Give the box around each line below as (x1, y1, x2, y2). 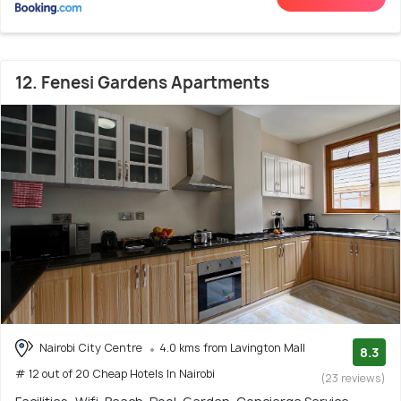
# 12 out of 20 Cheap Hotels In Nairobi (15, 366, 215, 382)
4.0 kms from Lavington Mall (159, 339, 305, 355)
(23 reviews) (321, 370, 386, 386)
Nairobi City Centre (37, 339, 145, 355)
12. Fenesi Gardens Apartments (15, 71, 269, 94)
